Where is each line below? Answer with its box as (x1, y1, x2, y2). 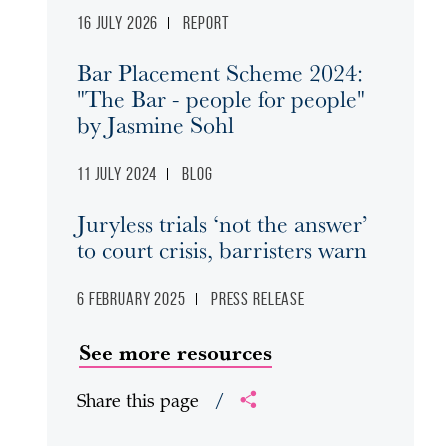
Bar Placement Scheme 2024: (77, 55, 363, 89)
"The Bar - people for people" (77, 81, 365, 115)
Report (183, 13, 229, 33)
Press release (210, 289, 305, 309)
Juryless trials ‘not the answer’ (77, 206, 367, 240)
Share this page (77, 394, 204, 412)
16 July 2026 (77, 13, 159, 33)
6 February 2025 (77, 289, 186, 309)
